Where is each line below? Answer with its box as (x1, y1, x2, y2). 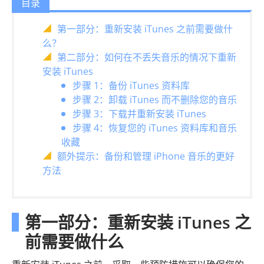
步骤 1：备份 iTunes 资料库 (72, 79, 190, 92)
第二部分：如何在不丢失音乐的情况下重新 (57, 51, 236, 64)
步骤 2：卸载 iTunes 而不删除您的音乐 (72, 93, 237, 106)
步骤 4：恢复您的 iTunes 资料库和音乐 (72, 121, 237, 134)
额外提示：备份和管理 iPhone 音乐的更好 (57, 150, 235, 163)
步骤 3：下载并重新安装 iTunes (72, 107, 206, 120)
